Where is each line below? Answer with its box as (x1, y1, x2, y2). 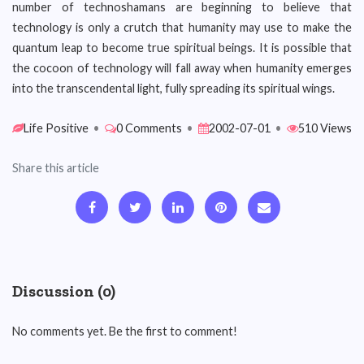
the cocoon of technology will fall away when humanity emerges (12, 61, 352, 75)
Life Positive (24, 121, 89, 135)
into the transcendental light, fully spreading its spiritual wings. (12, 81, 335, 95)
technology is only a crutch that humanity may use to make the (12, 20, 352, 34)
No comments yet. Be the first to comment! (12, 324, 237, 338)
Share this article (12, 161, 99, 175)
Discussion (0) (12, 282, 115, 301)
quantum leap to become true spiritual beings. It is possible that (12, 41, 352, 54)
